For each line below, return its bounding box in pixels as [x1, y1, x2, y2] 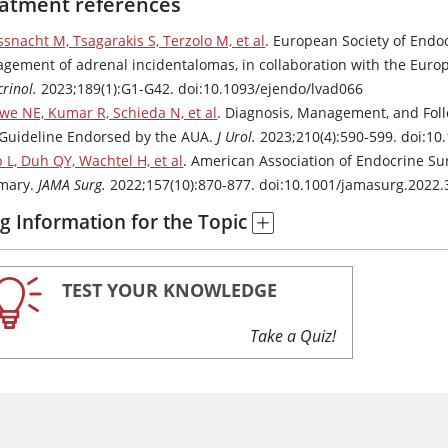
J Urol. [217, 127, 257, 147]
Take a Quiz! [250, 325, 337, 348]
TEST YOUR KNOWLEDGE [62, 278, 278, 303]
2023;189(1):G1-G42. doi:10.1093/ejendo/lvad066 [37, 79, 364, 99]
